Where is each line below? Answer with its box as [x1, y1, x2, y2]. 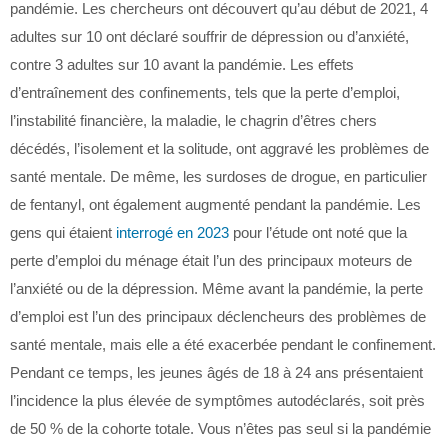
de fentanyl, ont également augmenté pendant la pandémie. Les [10, 196, 421, 213]
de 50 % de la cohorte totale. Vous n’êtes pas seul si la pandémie [10, 420, 431, 437]
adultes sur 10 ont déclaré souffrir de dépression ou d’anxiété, [10, 28, 409, 45]
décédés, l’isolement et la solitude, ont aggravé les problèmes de [10, 140, 429, 157]
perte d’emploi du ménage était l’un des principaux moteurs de [10, 252, 412, 269]
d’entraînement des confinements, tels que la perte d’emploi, [10, 84, 400, 101]
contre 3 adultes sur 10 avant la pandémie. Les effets [10, 56, 354, 73]
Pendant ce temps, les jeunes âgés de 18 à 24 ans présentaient [10, 364, 423, 381]
